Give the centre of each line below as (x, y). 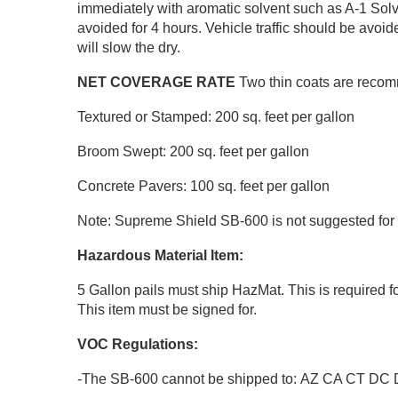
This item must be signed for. (167, 309)
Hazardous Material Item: (160, 255)
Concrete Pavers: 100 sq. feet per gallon (203, 186)
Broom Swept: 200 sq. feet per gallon (193, 151)
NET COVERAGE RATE (156, 82)
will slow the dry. (129, 47)
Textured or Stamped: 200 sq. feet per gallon (216, 116)
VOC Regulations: (138, 344)
